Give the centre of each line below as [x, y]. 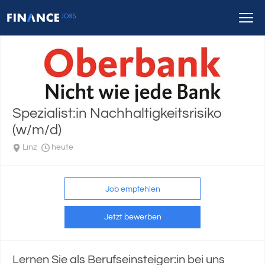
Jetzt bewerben [132, 217]
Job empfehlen [132, 189]
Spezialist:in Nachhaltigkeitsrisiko [117, 113]
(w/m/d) [37, 130]
